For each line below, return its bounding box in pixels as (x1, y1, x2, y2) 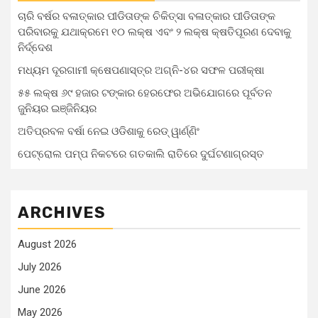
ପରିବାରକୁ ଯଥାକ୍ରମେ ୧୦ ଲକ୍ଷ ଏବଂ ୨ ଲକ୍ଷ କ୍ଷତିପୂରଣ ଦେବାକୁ (18, 25, 291, 38)
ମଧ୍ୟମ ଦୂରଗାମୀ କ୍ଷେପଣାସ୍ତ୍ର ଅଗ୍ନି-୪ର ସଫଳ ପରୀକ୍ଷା (18, 63, 264, 77)
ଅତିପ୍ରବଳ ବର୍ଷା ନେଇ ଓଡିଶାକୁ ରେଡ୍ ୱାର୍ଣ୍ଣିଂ (18, 124, 199, 138)
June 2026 (18, 283, 66, 296)
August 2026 (18, 237, 77, 251)
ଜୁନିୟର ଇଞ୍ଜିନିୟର (18, 102, 97, 115)
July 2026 (18, 260, 62, 273)
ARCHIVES (18, 202, 106, 222)
